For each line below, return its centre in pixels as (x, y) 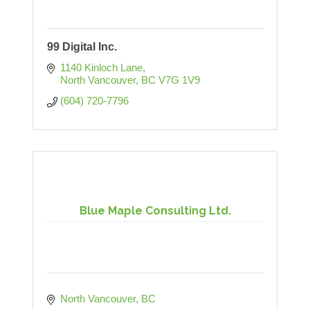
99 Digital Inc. (82, 47)
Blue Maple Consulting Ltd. (155, 211)
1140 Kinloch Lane (101, 68)
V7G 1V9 (179, 80)
